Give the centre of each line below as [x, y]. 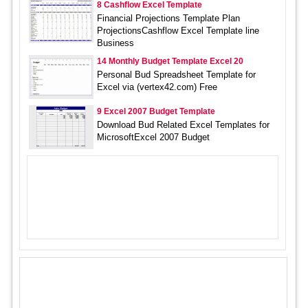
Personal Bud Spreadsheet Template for [176, 74]
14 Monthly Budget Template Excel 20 [170, 61]
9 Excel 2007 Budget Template [156, 111]
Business [115, 43]
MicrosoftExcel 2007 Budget [153, 137]
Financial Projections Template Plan [168, 18]
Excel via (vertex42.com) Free [157, 87]
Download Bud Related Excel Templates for [183, 124]
